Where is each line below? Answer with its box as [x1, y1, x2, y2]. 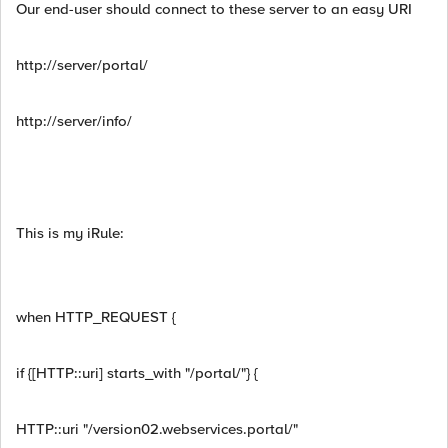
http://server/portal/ [16, 56, 148, 74]
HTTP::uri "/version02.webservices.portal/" [16, 420, 298, 438]
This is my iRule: [16, 224, 124, 242]
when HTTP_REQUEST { [16, 308, 176, 326]
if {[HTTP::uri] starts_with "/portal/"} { [16, 364, 258, 382]
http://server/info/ [16, 112, 132, 130]
